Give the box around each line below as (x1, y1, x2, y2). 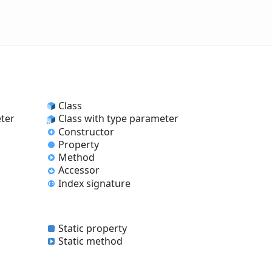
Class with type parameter (58, 112, 178, 126)
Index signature (58, 176, 131, 190)
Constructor (58, 124, 114, 138)
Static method (58, 234, 123, 248)
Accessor (58, 163, 100, 177)
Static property (58, 222, 127, 235)
